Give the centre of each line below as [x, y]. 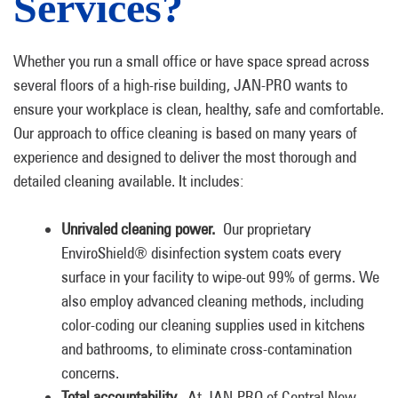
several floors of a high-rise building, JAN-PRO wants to [180, 85]
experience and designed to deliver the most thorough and [185, 157]
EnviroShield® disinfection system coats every [201, 253]
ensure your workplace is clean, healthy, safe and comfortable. [199, 109]
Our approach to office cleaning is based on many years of [185, 133]
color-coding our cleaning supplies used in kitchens [213, 325]
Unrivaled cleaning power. [138, 229]
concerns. [90, 373]
